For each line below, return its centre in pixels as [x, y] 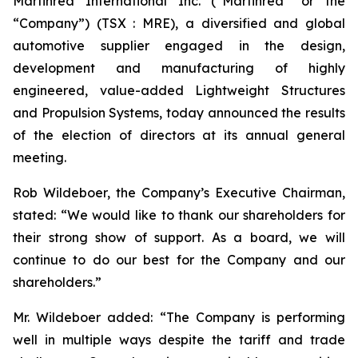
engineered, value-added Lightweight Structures [179, 90]
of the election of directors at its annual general [179, 135]
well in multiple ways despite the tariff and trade [179, 340]
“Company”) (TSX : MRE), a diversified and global [179, 23]
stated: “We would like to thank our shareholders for [179, 215]
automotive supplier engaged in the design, [179, 46]
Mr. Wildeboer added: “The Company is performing [179, 317]
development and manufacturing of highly [179, 68]
